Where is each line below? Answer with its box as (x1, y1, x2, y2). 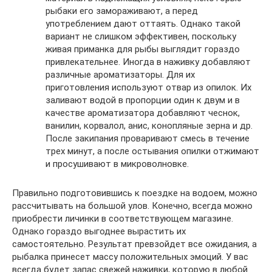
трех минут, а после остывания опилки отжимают (46, 145, 259, 157)
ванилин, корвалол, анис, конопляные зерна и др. (46, 120, 253, 131)
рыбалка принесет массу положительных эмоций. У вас (12, 251, 248, 262)
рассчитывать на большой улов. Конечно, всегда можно (12, 200, 253, 211)
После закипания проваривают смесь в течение (46, 132, 250, 144)
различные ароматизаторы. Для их (46, 69, 195, 80)
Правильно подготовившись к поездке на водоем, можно (12, 187, 257, 199)
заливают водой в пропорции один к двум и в (46, 94, 240, 106)
